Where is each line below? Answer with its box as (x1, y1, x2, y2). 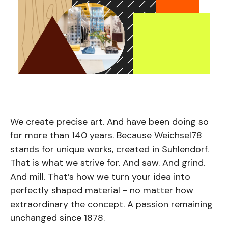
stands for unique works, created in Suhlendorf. (10, 143, 209, 156)
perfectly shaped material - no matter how (10, 184, 193, 197)
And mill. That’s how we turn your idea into (10, 170, 190, 183)
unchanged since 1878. (10, 212, 105, 224)
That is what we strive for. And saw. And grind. (10, 157, 205, 169)
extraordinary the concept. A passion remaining (10, 198, 213, 211)
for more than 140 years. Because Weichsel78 (10, 129, 202, 142)
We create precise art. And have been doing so (10, 116, 209, 128)
